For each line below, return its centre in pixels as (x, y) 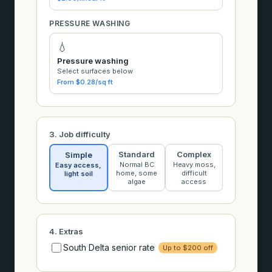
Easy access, (79, 165)
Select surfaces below (95, 71)
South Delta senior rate (109, 248)
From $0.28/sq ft (85, 82)
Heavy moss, (194, 164)
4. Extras (66, 231)
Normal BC (137, 164)
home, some (137, 173)
